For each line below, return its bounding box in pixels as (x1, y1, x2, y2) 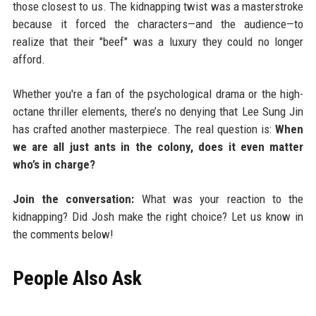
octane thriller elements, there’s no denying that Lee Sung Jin (12, 104, 304, 119)
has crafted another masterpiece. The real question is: (12, 122, 276, 137)
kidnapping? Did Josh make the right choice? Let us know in (12, 209, 304, 224)
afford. (12, 52, 45, 67)
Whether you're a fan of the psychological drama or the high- (12, 87, 304, 102)
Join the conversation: (12, 192, 135, 207)
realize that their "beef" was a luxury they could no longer (12, 35, 304, 49)
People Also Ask (12, 267, 142, 291)
